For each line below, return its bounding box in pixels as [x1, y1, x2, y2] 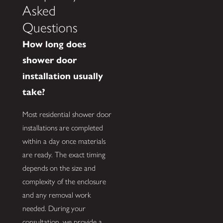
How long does [22, 38, 86, 50]
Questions [22, 19, 78, 36]
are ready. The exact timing [22, 150, 105, 160]
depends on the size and [22, 163, 96, 173]
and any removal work [22, 190, 91, 200]
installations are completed [22, 123, 103, 133]
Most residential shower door [22, 110, 111, 119]
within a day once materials [22, 136, 106, 146]
